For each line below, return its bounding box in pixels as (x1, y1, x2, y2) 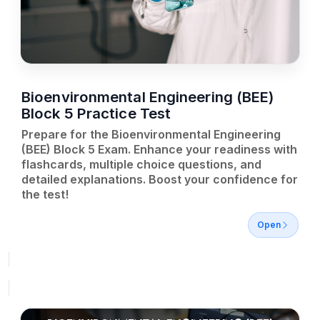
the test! (21, 187, 69, 201)
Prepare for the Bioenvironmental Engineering (21, 127, 281, 141)
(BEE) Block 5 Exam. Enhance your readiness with (21, 142, 297, 156)
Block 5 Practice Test (21, 104, 171, 122)
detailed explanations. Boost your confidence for (21, 172, 298, 186)
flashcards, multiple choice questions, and (21, 157, 261, 171)
